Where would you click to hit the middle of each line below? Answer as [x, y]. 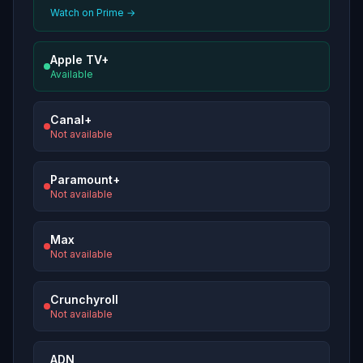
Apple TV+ [79, 60]
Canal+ [71, 120]
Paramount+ [85, 180]
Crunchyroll [84, 300]
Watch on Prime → [93, 13]
